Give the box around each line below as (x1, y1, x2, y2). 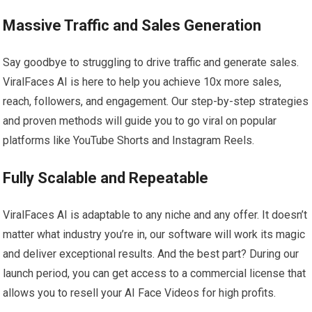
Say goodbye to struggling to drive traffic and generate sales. (3, 56, 299, 70)
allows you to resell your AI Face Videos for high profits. (3, 286, 276, 300)
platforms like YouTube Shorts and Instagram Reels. (3, 134, 255, 148)
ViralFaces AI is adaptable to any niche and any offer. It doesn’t (3, 208, 308, 222)
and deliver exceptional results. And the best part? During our (3, 247, 299, 261)
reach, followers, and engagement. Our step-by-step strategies (3, 95, 309, 109)
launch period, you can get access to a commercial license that (3, 267, 306, 281)
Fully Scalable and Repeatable (3, 169, 209, 187)
